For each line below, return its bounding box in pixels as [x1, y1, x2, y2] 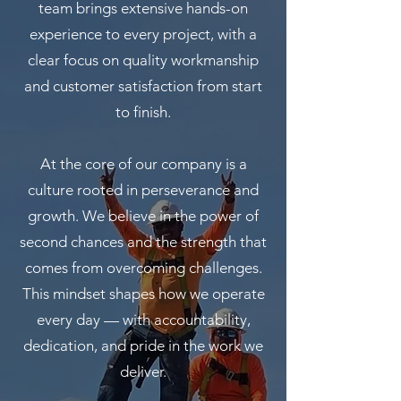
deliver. [120, 363, 166, 380]
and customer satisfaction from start [24, 77, 262, 95]
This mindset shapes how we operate [21, 285, 265, 303]
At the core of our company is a [39, 155, 247, 173]
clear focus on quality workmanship [28, 51, 259, 69]
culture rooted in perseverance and [28, 181, 259, 199]
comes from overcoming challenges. [24, 259, 262, 277]
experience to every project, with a [30, 25, 257, 43]
